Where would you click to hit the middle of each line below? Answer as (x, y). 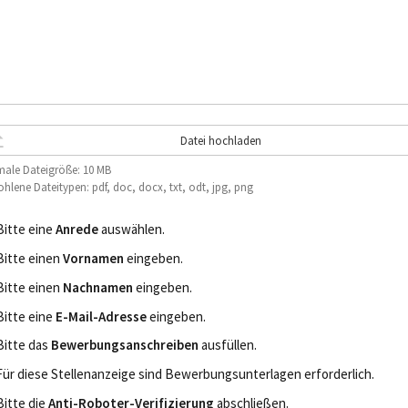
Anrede (76, 229)
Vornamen (93, 258)
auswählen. (131, 229)
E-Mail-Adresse (101, 316)
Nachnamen (97, 287)
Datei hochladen (221, 140)
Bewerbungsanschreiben (124, 345)
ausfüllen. (227, 345)
